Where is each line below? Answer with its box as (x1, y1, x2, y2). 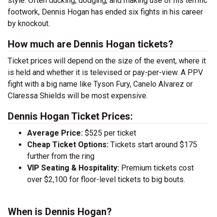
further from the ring (27, 152, 94, 161)
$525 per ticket (83, 128, 136, 138)
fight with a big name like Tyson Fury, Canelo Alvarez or (8, 79, 193, 89)
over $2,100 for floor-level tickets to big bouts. (27, 175, 185, 184)
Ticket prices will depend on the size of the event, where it (8, 56, 206, 65)
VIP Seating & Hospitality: (27, 163, 119, 172)
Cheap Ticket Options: (27, 140, 108, 149)
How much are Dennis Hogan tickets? (8, 38, 173, 50)
